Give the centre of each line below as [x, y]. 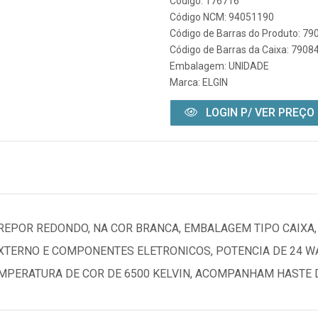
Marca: [186, 82]
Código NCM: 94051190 [222, 17]
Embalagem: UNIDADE [219, 66]
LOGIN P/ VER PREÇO [259, 113]
